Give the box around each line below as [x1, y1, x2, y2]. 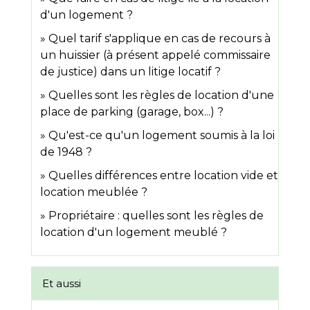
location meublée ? [40, 185, 147, 199]
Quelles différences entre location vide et [48, 169, 278, 183]
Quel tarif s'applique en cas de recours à [48, 32, 271, 46]
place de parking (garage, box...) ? [40, 105, 224, 119]
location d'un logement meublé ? [40, 226, 227, 239]
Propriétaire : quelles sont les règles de [48, 209, 264, 223]
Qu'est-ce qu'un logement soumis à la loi [48, 129, 275, 143]
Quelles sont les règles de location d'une [48, 89, 274, 102]
